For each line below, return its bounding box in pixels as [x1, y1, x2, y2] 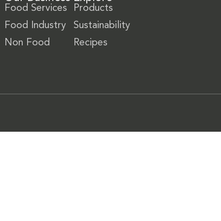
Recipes [74, 38, 108, 48]
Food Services [4, 3, 67, 13]
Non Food [4, 38, 50, 48]
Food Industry [4, 21, 66, 31]
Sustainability [74, 21, 130, 31]
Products [74, 3, 113, 13]
